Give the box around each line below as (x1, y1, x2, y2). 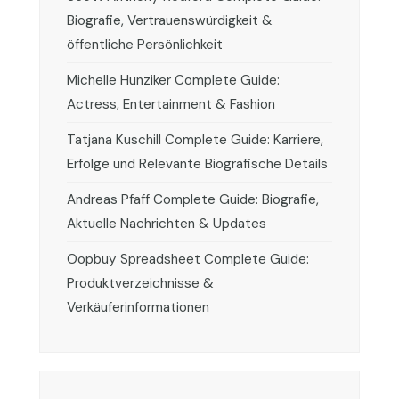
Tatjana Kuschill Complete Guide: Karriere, (67, 130, 323, 149)
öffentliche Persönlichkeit (67, 35, 223, 53)
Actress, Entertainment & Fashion (67, 94, 275, 113)
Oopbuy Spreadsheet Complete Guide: (67, 249, 309, 268)
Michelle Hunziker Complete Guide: (67, 70, 280, 89)
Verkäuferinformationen (67, 297, 209, 316)
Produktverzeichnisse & (67, 273, 214, 292)
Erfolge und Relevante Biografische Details (67, 154, 328, 173)
